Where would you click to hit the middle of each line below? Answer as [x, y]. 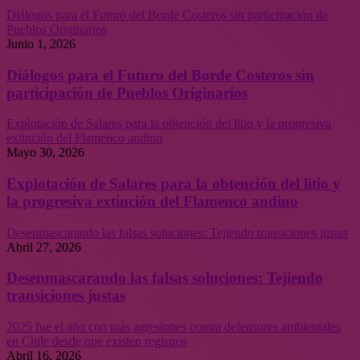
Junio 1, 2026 [41, 43]
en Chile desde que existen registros [97, 342]
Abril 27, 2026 [44, 247]
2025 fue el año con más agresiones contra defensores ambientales [174, 327]
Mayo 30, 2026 [45, 153]
